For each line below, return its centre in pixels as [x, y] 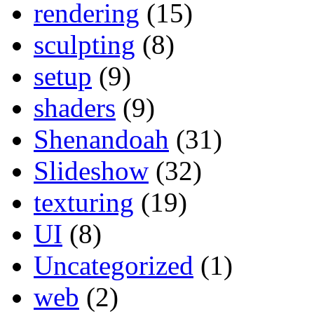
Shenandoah [101, 139]
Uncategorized [114, 265]
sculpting [84, 44]
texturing [84, 202]
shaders [75, 107]
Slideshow [91, 170]
